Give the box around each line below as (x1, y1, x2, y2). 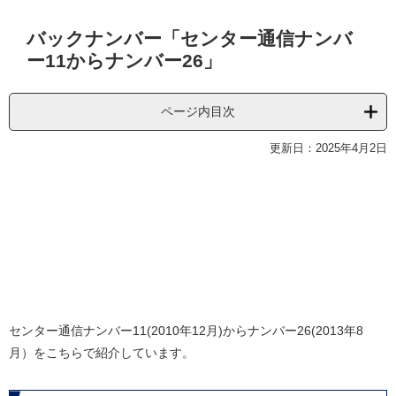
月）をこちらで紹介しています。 (9, 346, 194, 361)
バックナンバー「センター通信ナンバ (27, 28, 353, 49)
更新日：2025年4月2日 (270, 141, 387, 156)
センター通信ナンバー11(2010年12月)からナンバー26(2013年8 (9, 324, 363, 339)
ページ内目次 (161, 104, 235, 119)
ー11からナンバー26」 (27, 50, 222, 72)
